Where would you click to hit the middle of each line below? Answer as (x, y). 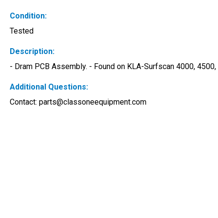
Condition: (28, 16)
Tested (22, 31)
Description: (32, 51)
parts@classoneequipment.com (93, 102)
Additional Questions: (49, 87)
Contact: (24, 102)
